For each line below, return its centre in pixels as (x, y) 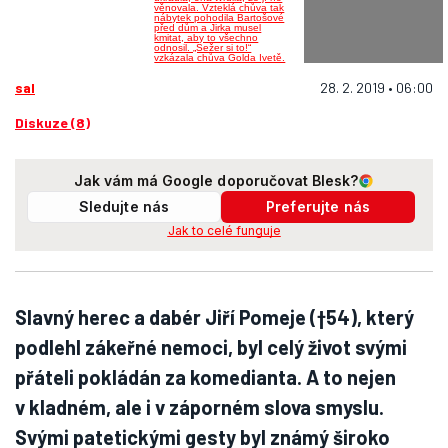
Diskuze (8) (52, 122)
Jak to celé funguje (224, 230)
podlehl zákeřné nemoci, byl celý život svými (211, 347)
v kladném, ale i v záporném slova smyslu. (199, 407)
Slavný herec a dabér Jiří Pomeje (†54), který (214, 317)
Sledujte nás (124, 206)
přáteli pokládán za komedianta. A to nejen (205, 377)
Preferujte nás (318, 206)
